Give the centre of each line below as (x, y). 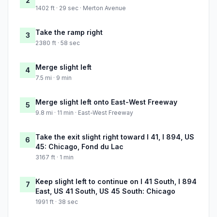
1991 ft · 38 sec (57, 202)
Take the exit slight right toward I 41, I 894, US (115, 137)
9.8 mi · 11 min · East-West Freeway (84, 113)
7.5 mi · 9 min (54, 78)
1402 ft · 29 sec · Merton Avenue (81, 8)
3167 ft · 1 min (54, 157)
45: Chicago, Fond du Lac (79, 147)
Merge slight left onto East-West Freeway (106, 102)
